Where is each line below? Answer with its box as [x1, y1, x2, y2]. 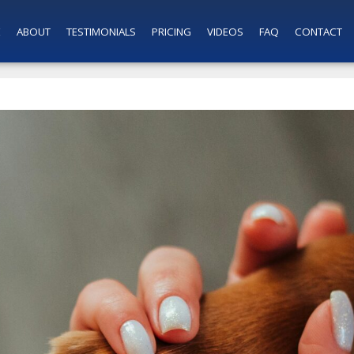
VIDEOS [206, 24, 243, 39]
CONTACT [294, 24, 342, 39]
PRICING [151, 24, 191, 39]
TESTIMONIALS [66, 24, 136, 39]
